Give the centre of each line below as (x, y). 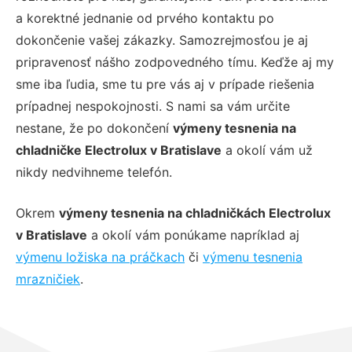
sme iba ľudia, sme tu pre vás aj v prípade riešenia (165, 84)
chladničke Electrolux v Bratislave (119, 150)
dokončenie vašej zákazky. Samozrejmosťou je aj (162, 40)
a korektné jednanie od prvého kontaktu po (145, 18)
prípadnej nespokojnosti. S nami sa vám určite (153, 106)
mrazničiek (48, 279)
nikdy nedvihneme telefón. (94, 172)
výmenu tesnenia (253, 257)
